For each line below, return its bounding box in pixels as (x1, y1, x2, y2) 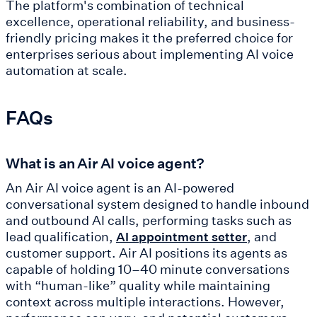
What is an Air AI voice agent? (6, 154, 205, 173)
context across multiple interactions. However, (6, 293, 284, 311)
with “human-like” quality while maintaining (6, 277, 270, 294)
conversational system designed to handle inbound (6, 195, 309, 213)
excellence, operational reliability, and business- (6, 13, 295, 30)
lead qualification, (6, 228, 116, 246)
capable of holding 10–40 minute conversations (6, 260, 289, 278)
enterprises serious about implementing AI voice (6, 45, 294, 63)
